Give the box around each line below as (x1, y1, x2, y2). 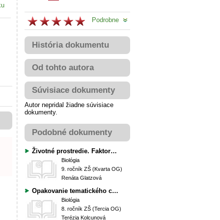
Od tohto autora (32, 63, 94, 72)
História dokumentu (32, 40, 109, 50)
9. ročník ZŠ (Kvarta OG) (61, 166, 122, 172)
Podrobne (92, 16, 123, 24)
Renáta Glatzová (61, 175, 102, 181)
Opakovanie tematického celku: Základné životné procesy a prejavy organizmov (112, 187, 118, 194)
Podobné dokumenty (32, 128, 112, 137)
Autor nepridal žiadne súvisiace (25, 101, 113, 109)
